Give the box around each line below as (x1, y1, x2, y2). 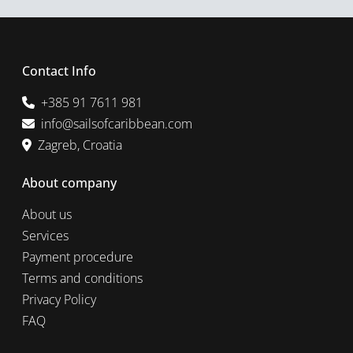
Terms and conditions (22, 269, 143, 287)
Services (22, 227, 69, 244)
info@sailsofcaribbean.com (41, 115, 192, 132)
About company (22, 174, 117, 191)
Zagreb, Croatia (38, 136, 122, 154)
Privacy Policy (22, 291, 96, 308)
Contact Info (22, 62, 96, 80)
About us (22, 206, 72, 223)
